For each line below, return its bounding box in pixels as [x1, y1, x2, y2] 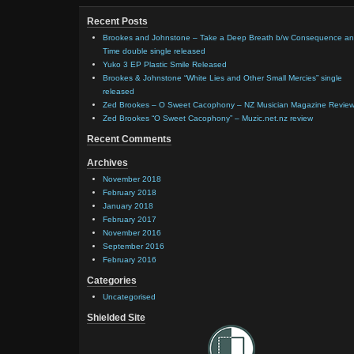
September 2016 [103, 241, 164, 250]
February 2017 [103, 214, 156, 224]
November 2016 [103, 228, 161, 237]
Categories [87, 274, 137, 286]
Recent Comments [87, 133, 171, 145]
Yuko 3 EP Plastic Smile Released [103, 59, 227, 69]
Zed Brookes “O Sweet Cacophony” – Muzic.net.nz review [103, 113, 313, 122]
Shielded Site [87, 311, 145, 323]
